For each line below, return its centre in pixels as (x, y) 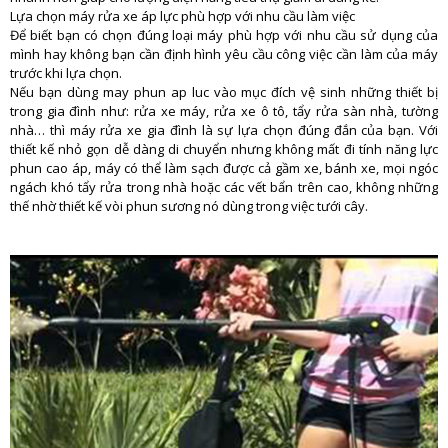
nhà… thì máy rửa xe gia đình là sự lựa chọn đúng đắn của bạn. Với (224, 129)
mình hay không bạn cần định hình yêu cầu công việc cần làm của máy (224, 53)
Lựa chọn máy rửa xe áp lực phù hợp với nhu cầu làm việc (182, 15)
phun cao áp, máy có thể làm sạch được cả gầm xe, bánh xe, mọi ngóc (224, 167)
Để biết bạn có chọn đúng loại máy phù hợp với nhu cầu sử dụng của (224, 34)
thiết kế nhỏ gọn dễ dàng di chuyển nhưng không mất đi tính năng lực (224, 148)
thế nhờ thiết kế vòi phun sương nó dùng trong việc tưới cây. (189, 205)
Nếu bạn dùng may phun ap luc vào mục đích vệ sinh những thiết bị (224, 91)
